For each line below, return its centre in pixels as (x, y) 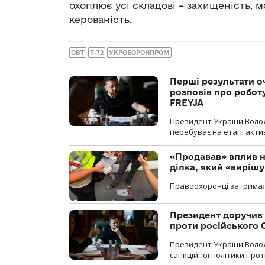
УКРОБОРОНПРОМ (139, 52)
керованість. (101, 20)
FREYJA (187, 102)
